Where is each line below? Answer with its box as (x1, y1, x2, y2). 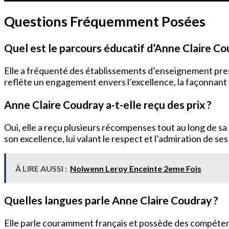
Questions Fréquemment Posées (4, 13, 205, 30)
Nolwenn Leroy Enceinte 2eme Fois (70, 163, 201, 173)
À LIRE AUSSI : (15, 163, 67, 173)
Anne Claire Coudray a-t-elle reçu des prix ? (4, 98, 212, 111)
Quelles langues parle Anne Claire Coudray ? (4, 193, 218, 207)
